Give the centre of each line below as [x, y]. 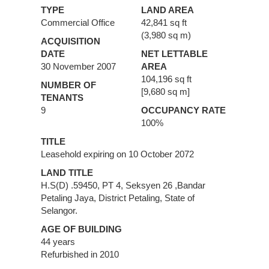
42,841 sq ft [164, 23]
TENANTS [62, 98]
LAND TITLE [67, 173]
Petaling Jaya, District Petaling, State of [118, 198]
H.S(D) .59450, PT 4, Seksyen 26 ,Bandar [123, 185]
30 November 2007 [78, 66]
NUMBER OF [68, 85]
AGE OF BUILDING [81, 229]
